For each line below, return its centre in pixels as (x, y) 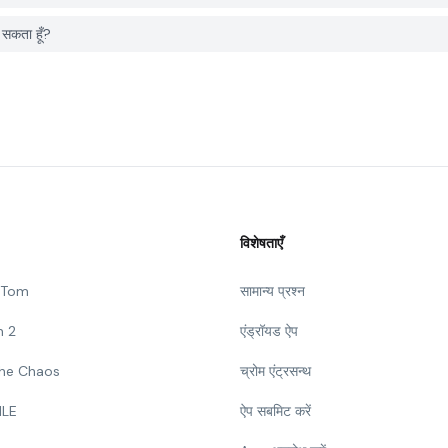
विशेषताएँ (261, 243)
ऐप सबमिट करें (275, 411)
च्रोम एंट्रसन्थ (275, 371)
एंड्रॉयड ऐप (269, 331)
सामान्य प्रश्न (272, 291)
